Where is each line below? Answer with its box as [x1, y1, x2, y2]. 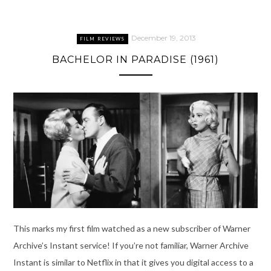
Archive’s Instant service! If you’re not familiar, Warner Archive [13, 240, 249, 250]
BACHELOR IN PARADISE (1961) [52, 53, 219, 65]
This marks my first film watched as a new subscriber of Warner [13, 223, 250, 233]
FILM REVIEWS [79, 35, 125, 42]
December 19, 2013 [131, 33, 196, 42]
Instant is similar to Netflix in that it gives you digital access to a [13, 256, 253, 267]
